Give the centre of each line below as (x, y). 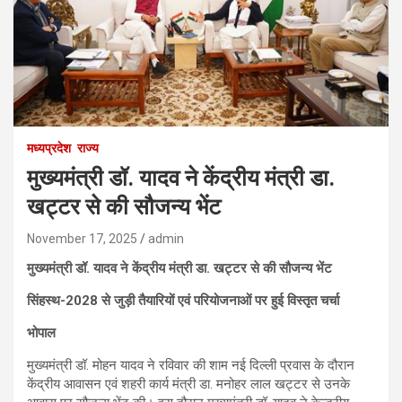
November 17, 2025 (82, 238)
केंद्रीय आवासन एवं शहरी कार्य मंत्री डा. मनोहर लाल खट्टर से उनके (188, 384)
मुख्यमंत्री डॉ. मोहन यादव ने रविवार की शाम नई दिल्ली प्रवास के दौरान (191, 365)
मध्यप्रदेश (49, 148)
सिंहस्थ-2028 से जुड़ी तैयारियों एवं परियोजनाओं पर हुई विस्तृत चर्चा (183, 300)
